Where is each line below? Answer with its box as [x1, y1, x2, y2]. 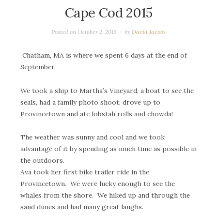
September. [20, 62, 56, 71]
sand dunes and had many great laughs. [20, 202, 143, 212]
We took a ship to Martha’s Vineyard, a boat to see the [20, 86, 194, 95]
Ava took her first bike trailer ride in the [20, 168, 149, 177]
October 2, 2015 [77, 28, 117, 36]
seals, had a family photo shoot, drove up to [20, 97, 160, 107]
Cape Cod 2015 [64, 3, 153, 21]
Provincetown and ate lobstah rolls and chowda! [20, 109, 173, 118]
